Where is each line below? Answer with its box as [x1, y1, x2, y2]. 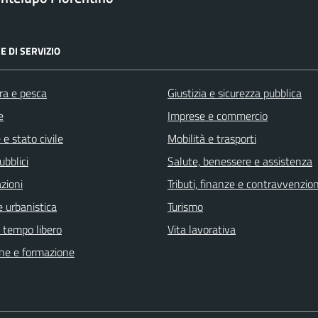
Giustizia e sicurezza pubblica [168, 84, 302, 102]
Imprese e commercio [168, 106, 268, 124]
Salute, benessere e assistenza [168, 152, 312, 170]
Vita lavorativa [168, 220, 236, 238]
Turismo [168, 197, 203, 215]
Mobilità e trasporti [168, 129, 256, 147]
